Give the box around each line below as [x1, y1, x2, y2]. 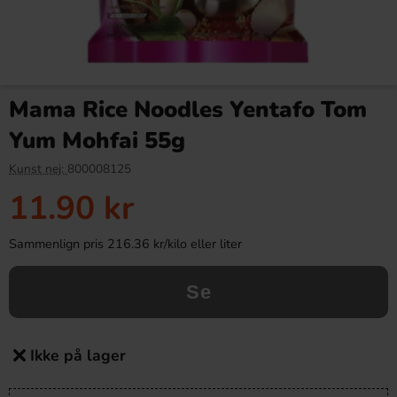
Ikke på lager [30, 345, 126, 366]
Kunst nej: [9, 160, 67, 177]
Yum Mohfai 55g [9, 125, 185, 156]
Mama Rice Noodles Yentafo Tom [9, 94, 367, 125]
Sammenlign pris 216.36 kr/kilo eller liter [9, 235, 242, 253]
